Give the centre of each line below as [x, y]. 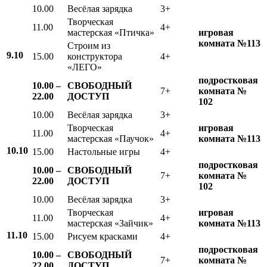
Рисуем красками [103, 236]
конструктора [96, 56]
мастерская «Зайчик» [110, 223]
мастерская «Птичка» [111, 32]
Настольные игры [104, 151]
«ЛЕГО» [85, 67]
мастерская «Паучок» [111, 138]
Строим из [89, 45]
